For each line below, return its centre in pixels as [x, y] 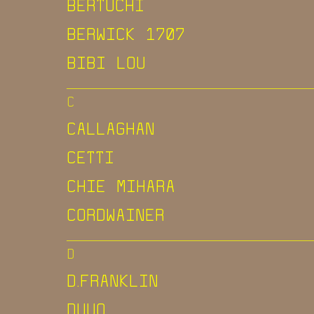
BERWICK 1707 [126, 33]
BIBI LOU [106, 62]
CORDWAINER [116, 214]
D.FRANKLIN [112, 280]
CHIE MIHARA [121, 185]
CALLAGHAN [111, 128]
